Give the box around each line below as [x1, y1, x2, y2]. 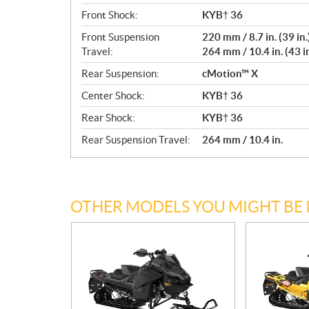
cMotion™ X [202, 68, 258, 79]
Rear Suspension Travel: [81, 134, 190, 146]
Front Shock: [81, 9, 138, 21]
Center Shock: [81, 90, 145, 101]
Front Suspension [81, 31, 159, 43]
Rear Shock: [81, 112, 135, 123]
